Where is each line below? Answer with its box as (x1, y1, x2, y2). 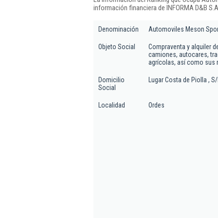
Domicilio (98, 76, 125, 84)
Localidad (98, 101, 125, 109)
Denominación (98, 25, 139, 33)
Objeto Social (98, 43, 135, 51)
